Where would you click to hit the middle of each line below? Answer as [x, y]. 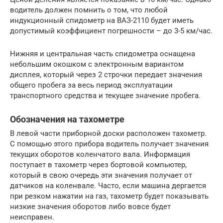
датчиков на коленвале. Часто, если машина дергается [108, 186]
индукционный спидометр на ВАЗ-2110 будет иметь [102, 21]
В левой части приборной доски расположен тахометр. [108, 134]
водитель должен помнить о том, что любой [89, 10]
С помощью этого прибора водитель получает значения [109, 144]
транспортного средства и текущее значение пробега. [105, 96]
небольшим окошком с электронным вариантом [97, 64]
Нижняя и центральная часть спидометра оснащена [103, 54]
